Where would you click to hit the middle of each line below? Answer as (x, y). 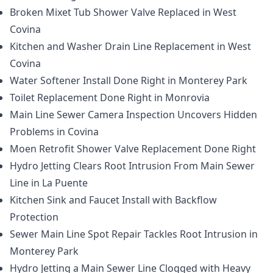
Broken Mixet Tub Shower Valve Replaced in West (123, 12)
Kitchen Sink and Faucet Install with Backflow (113, 200)
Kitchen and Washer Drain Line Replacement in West (130, 46)
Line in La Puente (49, 183)
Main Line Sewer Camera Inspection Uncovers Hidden (133, 115)
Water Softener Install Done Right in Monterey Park (129, 80)
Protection (34, 217)
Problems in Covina (54, 132)
